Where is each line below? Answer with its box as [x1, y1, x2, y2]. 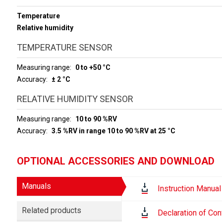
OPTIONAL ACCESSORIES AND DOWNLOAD [16, 155, 215, 167]
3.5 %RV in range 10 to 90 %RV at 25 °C [51, 127, 175, 135]
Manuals [21, 181, 51, 191]
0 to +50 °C [75, 63, 111, 71]
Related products [21, 206, 81, 215]
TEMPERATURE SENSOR [16, 42, 112, 53]
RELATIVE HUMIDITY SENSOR [16, 94, 133, 104]
